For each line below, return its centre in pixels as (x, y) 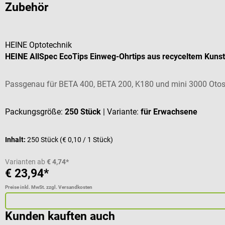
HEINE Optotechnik (38, 45)
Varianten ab (25, 162)
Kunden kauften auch (60, 216)
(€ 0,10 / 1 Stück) (86, 140)
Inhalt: (16, 140)
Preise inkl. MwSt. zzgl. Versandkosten (49, 187)
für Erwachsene (169, 112)
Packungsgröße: (35, 112)
